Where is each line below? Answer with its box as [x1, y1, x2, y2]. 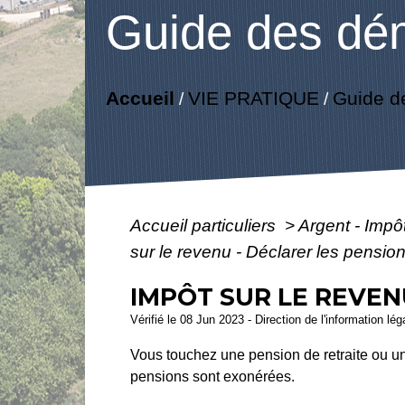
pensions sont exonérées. [130, 368, 296, 384]
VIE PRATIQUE [187, 88, 319, 109]
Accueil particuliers [130, 215, 281, 235]
